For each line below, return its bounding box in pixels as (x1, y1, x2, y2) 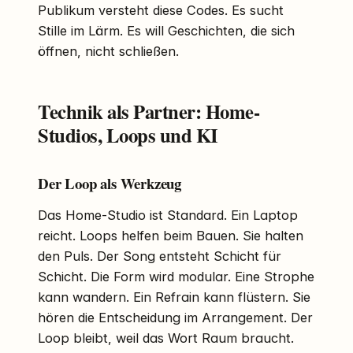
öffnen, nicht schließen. (38, 43, 179, 59)
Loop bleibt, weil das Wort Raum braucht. (38, 330, 294, 347)
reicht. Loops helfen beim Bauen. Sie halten (38, 228, 303, 244)
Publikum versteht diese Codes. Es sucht (38, 2, 284, 18)
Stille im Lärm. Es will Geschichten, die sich (38, 22, 295, 39)
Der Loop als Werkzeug (38, 172, 182, 194)
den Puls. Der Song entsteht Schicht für (38, 248, 281, 265)
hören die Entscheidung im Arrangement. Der (38, 310, 313, 326)
